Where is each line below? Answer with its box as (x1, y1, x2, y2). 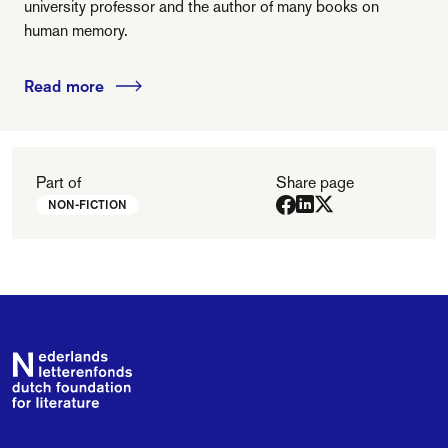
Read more (24, 76, 104, 96)
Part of (36, 172, 81, 193)
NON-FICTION (48, 197, 127, 212)
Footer (11, 351, 56, 372)
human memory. (24, 20, 128, 41)
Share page (276, 172, 354, 193)
